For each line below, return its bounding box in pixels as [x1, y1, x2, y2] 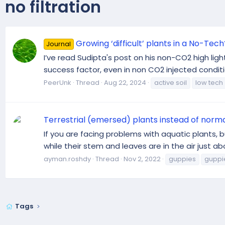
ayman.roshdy [44, 154, 91, 164]
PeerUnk [44, 78, 71, 88]
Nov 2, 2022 [124, 154, 161, 164]
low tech [195, 78, 223, 88]
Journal [46, 39, 71, 48]
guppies [169, 154, 196, 164]
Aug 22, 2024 [104, 78, 146, 88]
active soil [154, 78, 187, 88]
